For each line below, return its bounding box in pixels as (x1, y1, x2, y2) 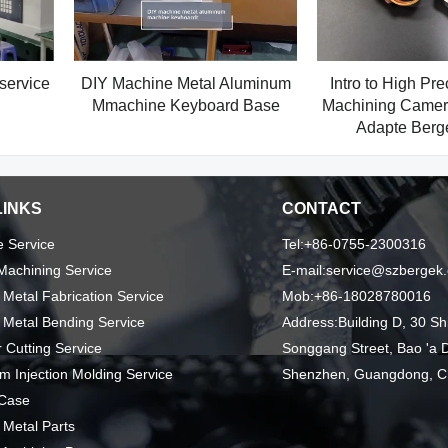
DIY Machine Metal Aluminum (80, 75, 291, 93)
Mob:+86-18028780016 (281, 288, 431, 305)
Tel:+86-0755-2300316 (281, 236, 426, 253)
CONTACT (281, 200, 361, 218)
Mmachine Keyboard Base (91, 97, 280, 115)
